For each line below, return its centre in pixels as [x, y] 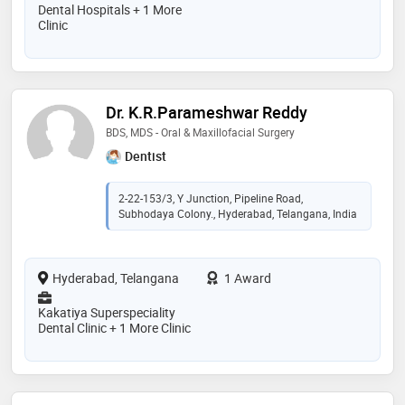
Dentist [146, 156]
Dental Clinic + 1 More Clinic [114, 328]
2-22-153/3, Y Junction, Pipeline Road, [211, 198]
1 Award [246, 278]
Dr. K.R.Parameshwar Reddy [207, 113]
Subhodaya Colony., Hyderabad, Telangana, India [238, 214]
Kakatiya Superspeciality [107, 313]
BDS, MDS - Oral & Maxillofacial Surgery [200, 132]
